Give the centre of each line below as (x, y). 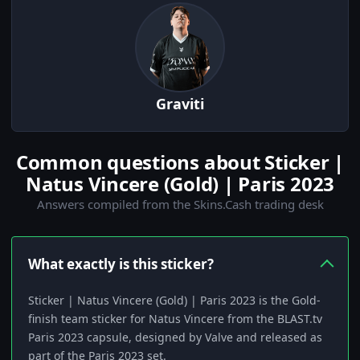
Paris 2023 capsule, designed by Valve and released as (175, 337)
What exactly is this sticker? (121, 264)
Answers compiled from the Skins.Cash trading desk (180, 205)
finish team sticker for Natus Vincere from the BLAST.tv (175, 319)
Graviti (180, 104)
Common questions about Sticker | (180, 162)
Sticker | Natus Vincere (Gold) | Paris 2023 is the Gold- (174, 301)
